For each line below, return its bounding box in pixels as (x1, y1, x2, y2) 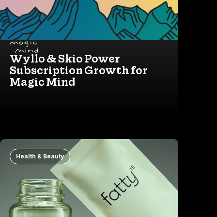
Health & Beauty (16, 153, 64, 160)
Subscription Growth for (10, 63, 148, 78)
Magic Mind (10, 75, 76, 90)
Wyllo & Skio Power (10, 51, 120, 66)
